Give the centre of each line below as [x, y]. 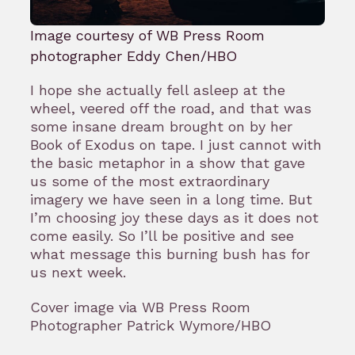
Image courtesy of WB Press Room [147, 36]
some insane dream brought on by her [161, 127]
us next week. [80, 273]
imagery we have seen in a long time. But [171, 200]
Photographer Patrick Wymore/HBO [151, 326]
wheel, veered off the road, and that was [171, 109]
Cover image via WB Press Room [140, 307]
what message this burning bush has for [170, 254]
